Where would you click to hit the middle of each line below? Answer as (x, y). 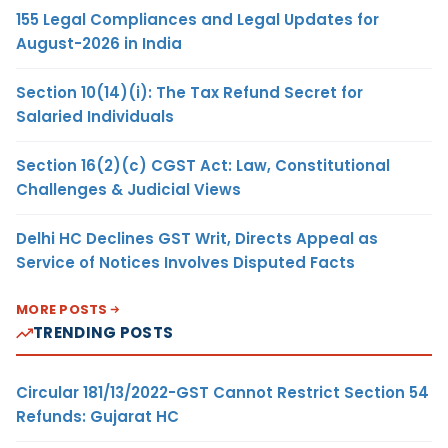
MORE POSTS (62, 310)
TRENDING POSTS (103, 333)
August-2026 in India (99, 44)
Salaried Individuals (95, 117)
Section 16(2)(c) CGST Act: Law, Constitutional (203, 166)
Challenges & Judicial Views (128, 190)
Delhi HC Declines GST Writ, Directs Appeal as (197, 239)
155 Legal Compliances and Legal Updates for (197, 20)
